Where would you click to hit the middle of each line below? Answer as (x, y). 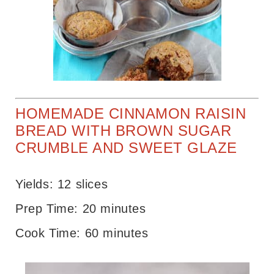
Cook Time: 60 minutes (82, 233)
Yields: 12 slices (62, 184)
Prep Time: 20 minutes (81, 208)
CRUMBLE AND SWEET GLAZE (126, 147)
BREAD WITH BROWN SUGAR (123, 130)
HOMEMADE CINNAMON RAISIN (131, 113)
